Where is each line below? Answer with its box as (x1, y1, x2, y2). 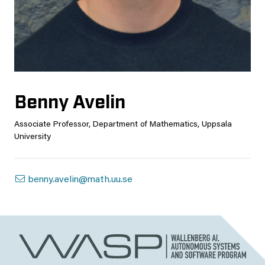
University (14, 133, 51, 142)
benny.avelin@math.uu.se (26, 175, 132, 185)
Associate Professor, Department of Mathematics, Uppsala (14, 121, 232, 130)
